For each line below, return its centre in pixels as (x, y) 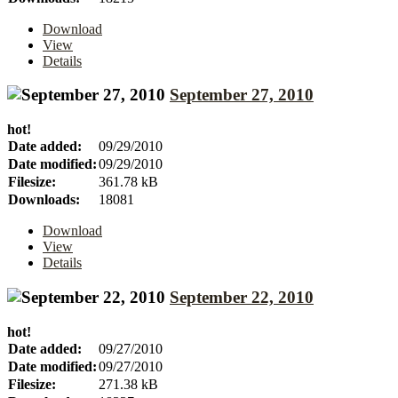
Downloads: (44, 200)
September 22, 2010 (242, 297)
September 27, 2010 (242, 95)
